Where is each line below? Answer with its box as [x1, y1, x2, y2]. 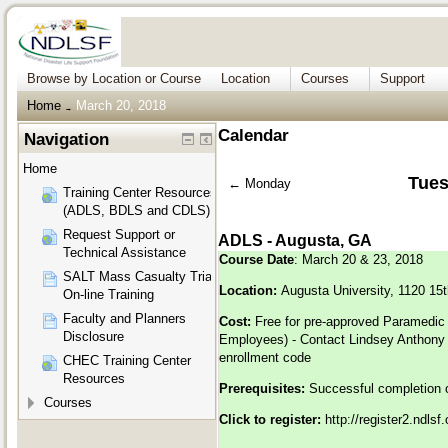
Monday [245, 176, 292, 192]
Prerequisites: [219, 381, 309, 397]
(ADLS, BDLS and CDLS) [63, 203, 210, 219]
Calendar [218, 126, 289, 145]
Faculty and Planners [63, 311, 186, 327]
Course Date [219, 252, 294, 268]
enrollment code [219, 350, 315, 366]
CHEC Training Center [63, 353, 191, 369]
